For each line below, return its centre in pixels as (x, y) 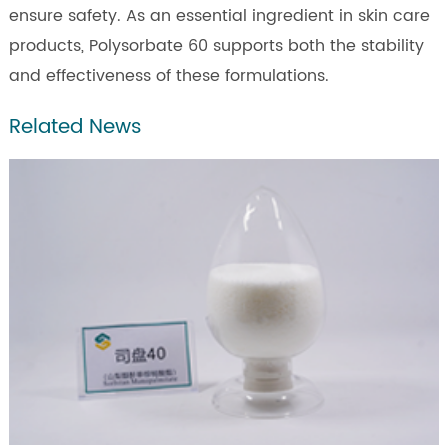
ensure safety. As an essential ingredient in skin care (219, 15)
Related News (75, 127)
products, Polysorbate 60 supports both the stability (216, 45)
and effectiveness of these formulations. (168, 75)
